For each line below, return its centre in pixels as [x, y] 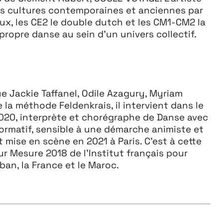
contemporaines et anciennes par [125, 10]
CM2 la [190, 22]
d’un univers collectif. [147, 34]
